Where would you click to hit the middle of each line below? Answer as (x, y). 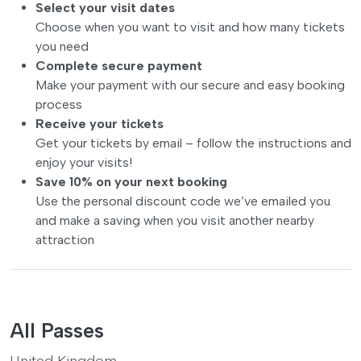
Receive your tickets (100, 123)
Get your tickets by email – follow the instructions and (193, 143)
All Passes (57, 330)
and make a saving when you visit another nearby (175, 220)
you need (62, 46)
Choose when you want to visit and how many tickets (190, 27)
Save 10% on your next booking (131, 181)
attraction (65, 239)
